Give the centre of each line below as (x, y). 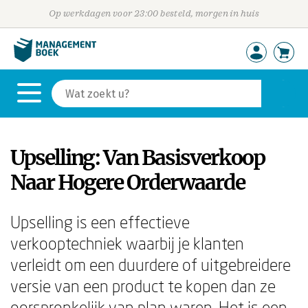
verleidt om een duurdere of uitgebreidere (151, 264)
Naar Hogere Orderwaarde (128, 182)
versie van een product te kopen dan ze (143, 286)
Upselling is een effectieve (100, 222)
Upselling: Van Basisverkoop (137, 157)
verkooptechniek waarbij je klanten (127, 243)
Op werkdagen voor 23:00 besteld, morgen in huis (154, 13)
